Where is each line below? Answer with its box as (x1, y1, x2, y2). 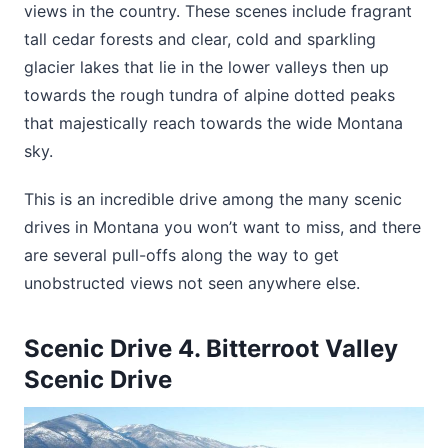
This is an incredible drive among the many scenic (24, 188, 402, 209)
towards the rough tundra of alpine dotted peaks (24, 85, 395, 106)
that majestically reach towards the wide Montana (24, 113, 403, 134)
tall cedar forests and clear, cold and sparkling (24, 29, 376, 50)
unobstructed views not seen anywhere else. (24, 272, 360, 293)
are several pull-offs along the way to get (24, 244, 339, 265)
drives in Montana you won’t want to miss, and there (24, 216, 421, 237)
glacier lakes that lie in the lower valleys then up (24, 57, 389, 78)
